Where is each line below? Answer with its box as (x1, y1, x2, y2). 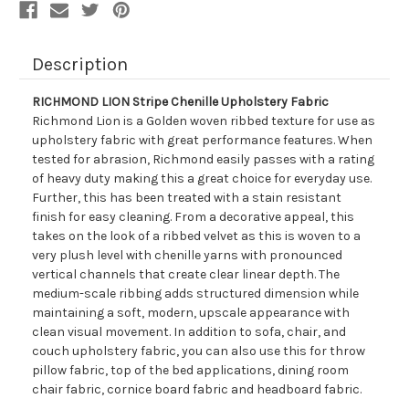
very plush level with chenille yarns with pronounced (32, 247, 342, 264)
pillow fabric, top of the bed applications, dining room (32, 362, 349, 379)
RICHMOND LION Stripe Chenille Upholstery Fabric (32, 94, 329, 110)
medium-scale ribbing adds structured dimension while (32, 286, 359, 302)
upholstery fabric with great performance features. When (32, 132, 372, 149)
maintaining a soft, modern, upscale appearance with (32, 305, 350, 321)
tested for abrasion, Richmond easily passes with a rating (32, 152, 374, 168)
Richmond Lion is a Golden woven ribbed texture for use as (32, 113, 375, 130)
